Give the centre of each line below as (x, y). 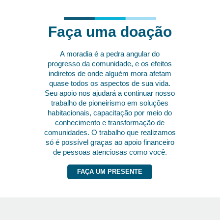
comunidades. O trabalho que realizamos (110, 133)
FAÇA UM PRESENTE (110, 172)
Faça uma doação (110, 32)
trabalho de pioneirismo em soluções (110, 103)
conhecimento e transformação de (110, 123)
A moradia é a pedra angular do (110, 54)
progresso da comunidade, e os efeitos (110, 64)
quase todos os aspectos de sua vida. (110, 83)
